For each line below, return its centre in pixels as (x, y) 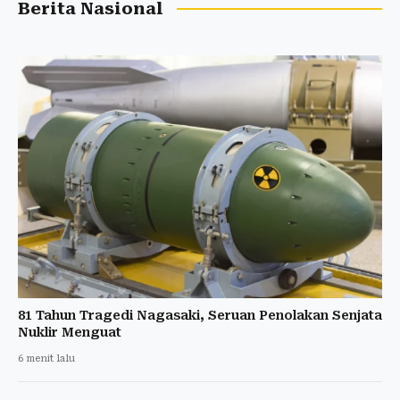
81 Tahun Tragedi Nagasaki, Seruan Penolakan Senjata (200, 315)
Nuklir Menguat (70, 332)
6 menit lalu (46, 358)
